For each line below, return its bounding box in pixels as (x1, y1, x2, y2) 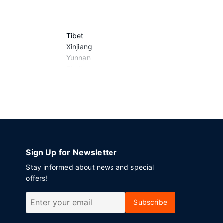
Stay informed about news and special (26, 163, 154, 171)
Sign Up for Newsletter (26, 147, 117, 157)
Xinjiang (66, 42, 93, 51)
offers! (26, 174, 48, 182)
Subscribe (133, 198, 167, 206)
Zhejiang (66, 64, 95, 73)
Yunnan (66, 53, 91, 62)
